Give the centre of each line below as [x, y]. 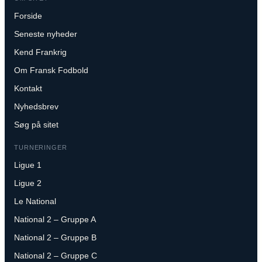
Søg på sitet [36, 124]
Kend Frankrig [40, 52]
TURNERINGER [41, 147]
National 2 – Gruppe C [56, 255]
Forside [28, 15]
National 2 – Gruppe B [55, 237]
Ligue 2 [28, 183]
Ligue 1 [28, 165]
